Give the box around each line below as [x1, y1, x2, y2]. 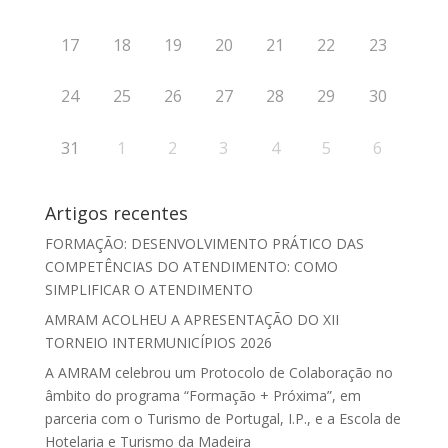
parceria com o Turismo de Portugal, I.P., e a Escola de [44, 409, 401, 429]
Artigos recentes [44, 201, 188, 226]
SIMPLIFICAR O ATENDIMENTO [44, 280, 253, 300]
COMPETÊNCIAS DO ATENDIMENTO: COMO [44, 257, 338, 277]
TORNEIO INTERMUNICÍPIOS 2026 [44, 333, 272, 353]
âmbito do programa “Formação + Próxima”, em [44, 386, 361, 406]
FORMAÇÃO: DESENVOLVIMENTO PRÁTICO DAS [44, 234, 364, 254]
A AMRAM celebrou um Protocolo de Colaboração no [44, 363, 393, 383]
